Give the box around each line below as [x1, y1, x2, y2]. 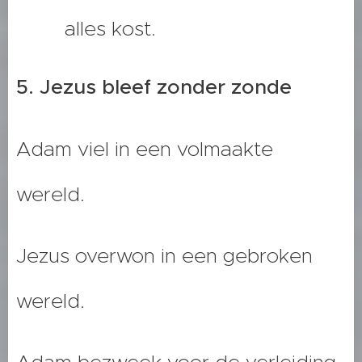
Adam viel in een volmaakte [16, 137, 273, 162]
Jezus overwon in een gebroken [16, 243, 313, 269]
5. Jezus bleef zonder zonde [16, 74, 292, 100]
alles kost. [65, 16, 156, 42]
